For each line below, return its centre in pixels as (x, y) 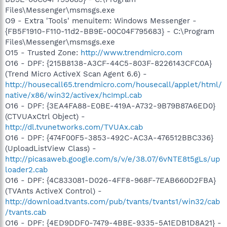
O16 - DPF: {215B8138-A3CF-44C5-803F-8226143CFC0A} (108, 63)
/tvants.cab (26, 212)
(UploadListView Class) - (51, 148)
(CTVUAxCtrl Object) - (45, 116)
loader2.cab (26, 169)
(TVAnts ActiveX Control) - (53, 191)
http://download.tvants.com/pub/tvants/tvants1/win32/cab (112, 201)
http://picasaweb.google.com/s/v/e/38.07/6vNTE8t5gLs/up (112, 159)
